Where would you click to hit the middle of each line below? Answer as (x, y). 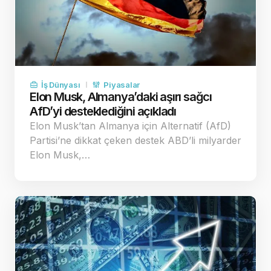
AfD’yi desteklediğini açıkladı (103, 111)
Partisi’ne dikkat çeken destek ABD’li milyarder (135, 140)
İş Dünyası (61, 84)
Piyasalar (122, 84)
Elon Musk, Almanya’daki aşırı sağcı (121, 96)
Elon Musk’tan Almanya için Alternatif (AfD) (130, 126)
